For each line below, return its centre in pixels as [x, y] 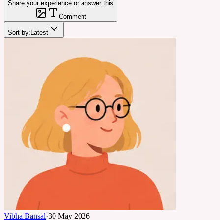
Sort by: [19, 32]
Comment [72, 16]
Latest [39, 32]
